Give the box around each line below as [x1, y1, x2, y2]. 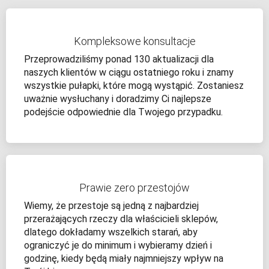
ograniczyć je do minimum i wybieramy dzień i [24, 240, 212, 252]
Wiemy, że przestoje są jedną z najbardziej [24, 200, 199, 212]
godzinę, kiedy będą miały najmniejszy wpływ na [24, 253, 223, 265]
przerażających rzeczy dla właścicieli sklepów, [24, 213, 218, 225]
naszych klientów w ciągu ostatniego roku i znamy [24, 67, 234, 79]
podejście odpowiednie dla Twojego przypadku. [24, 106, 223, 118]
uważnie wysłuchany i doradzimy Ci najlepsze [24, 93, 211, 105]
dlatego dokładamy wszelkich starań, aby [24, 226, 198, 238]
